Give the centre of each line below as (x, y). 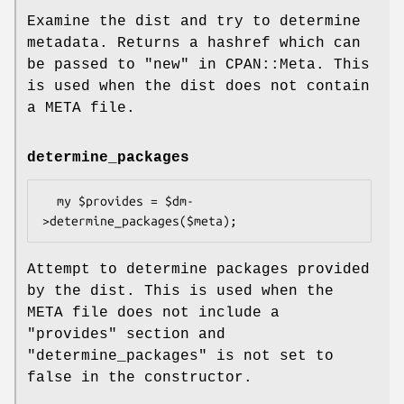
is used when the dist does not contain (198, 86)
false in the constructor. (140, 378)
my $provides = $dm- (50, 202)
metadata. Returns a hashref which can (194, 43)
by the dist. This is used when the (180, 292)
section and (171, 335)
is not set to (271, 357)
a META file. (81, 108)
